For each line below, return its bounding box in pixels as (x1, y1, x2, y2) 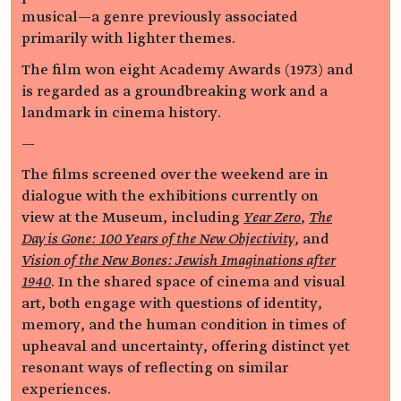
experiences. (21, 381, 111, 398)
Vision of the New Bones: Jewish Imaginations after (21, 252, 336, 269)
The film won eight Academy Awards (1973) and (21, 61, 354, 78)
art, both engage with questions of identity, (21, 295, 322, 312)
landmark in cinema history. (21, 104, 221, 121)
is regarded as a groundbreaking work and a (21, 82, 328, 99)
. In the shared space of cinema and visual (51, 274, 346, 291)
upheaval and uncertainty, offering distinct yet (21, 338, 350, 355)
